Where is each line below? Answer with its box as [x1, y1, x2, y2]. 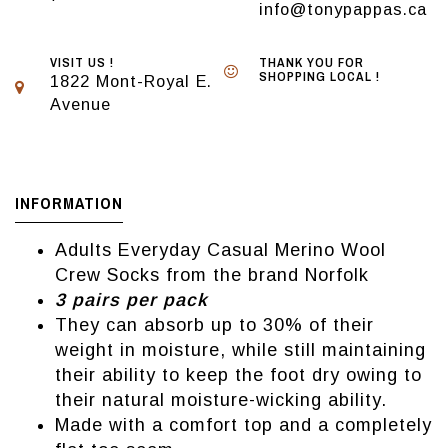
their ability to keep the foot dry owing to [55, 365, 422, 386]
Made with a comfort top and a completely [55, 415, 432, 436]
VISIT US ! [50, 54, 114, 72]
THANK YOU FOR [259, 54, 364, 72]
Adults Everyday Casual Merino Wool [55, 240, 386, 261]
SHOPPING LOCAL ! [259, 68, 380, 86]
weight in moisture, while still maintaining [55, 340, 426, 361]
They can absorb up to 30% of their [55, 315, 374, 336]
